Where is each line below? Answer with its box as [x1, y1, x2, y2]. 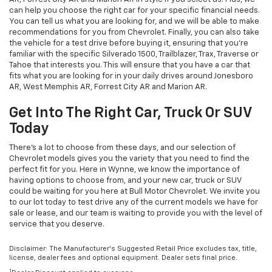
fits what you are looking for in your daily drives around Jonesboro [9, 72, 253, 81]
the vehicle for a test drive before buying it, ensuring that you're [9, 39, 248, 48]
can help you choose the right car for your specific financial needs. [9, 7, 260, 15]
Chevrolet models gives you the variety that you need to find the [9, 155, 250, 163]
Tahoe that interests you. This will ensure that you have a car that [9, 61, 250, 70]
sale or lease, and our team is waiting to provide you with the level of [9, 209, 262, 218]
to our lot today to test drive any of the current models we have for [9, 199, 258, 207]
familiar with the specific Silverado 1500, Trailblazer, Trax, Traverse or [9, 50, 259, 59]
